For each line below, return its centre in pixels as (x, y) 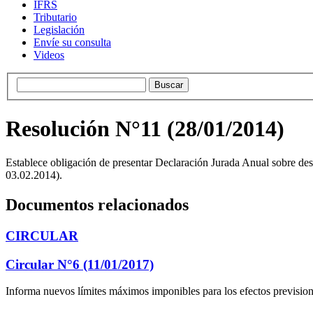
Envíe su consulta (72, 42)
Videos (49, 54)
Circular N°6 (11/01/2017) (80, 264)
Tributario (55, 17)
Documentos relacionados (97, 205)
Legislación (59, 29)
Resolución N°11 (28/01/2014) (145, 128)
